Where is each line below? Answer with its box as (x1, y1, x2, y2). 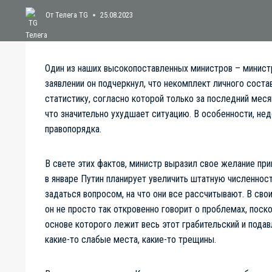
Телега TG (55, 10, 89, 19)
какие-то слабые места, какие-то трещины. (45, 234, 216, 245)
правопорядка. (45, 123, 101, 135)
